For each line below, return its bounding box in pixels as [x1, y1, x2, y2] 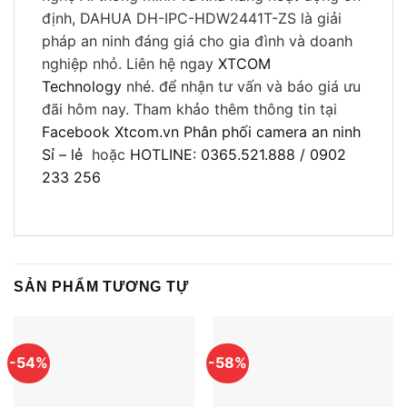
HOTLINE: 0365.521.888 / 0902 [130, 145, 346, 164]
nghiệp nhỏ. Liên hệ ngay [42, 55, 218, 74]
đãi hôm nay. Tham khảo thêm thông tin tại [42, 100, 337, 119]
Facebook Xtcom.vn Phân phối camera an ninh [42, 123, 361, 142]
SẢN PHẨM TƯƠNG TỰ [14, 279, 189, 295]
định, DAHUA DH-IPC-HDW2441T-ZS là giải [42, 9, 342, 28]
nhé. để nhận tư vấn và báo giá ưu [122, 77, 361, 96]
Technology [42, 77, 122, 96]
